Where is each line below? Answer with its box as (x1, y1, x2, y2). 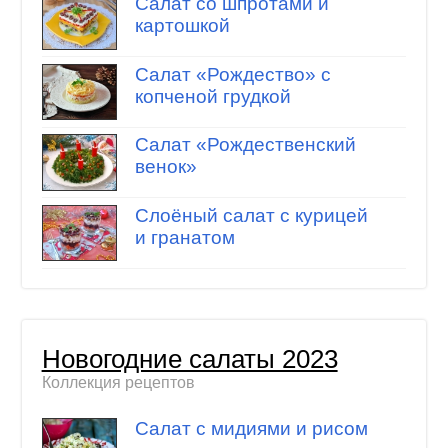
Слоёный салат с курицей (134, 204, 368, 226)
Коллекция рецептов (41, 374, 195, 392)
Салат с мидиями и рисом (134, 417, 368, 439)
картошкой (134, 15, 230, 37)
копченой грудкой (134, 85, 291, 107)
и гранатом (134, 226, 235, 248)
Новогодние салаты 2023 (41, 345, 338, 374)
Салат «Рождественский (134, 134, 356, 156)
